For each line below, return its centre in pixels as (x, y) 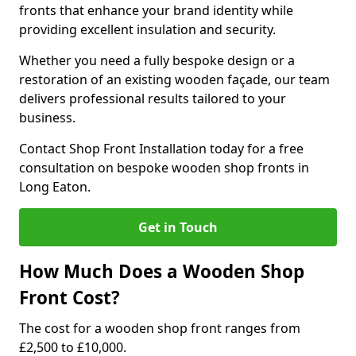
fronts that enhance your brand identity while (156, 10)
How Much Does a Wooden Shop (162, 271)
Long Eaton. (55, 187)
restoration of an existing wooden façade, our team (174, 79)
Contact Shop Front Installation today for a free (161, 149)
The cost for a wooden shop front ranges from (160, 328)
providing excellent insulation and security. (147, 29)
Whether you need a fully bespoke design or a (157, 60)
